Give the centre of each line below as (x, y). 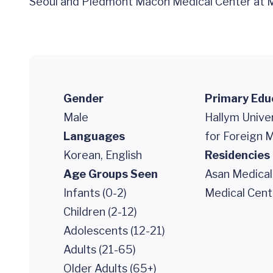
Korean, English (103, 155)
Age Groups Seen (111, 174)
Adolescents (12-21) (114, 231)
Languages (94, 136)
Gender (83, 98)
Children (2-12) (100, 212)
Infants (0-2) (95, 193)
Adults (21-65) (100, 250)
